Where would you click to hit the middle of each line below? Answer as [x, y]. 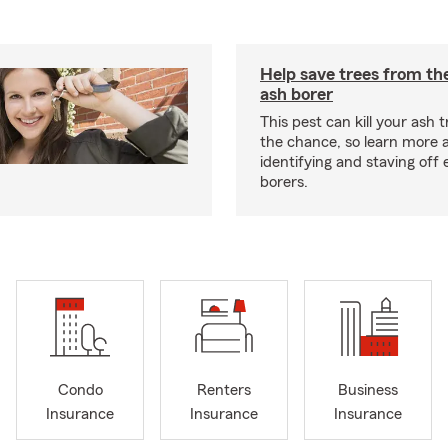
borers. [284, 182]
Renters [224, 390]
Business [368, 390]
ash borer [296, 94]
